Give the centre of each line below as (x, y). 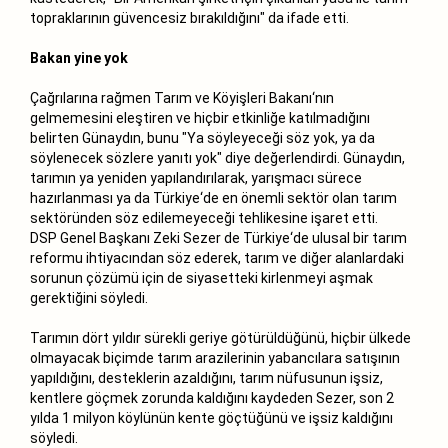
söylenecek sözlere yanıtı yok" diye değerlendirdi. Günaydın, (217, 157)
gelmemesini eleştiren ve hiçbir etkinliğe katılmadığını (200, 117)
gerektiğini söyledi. (89, 297)
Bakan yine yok (79, 57)
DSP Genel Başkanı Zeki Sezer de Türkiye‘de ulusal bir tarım (218, 237)
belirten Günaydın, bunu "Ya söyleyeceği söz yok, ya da (202, 137)
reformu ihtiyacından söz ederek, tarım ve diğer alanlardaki (217, 257)
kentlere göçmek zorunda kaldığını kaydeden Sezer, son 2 (212, 397)
